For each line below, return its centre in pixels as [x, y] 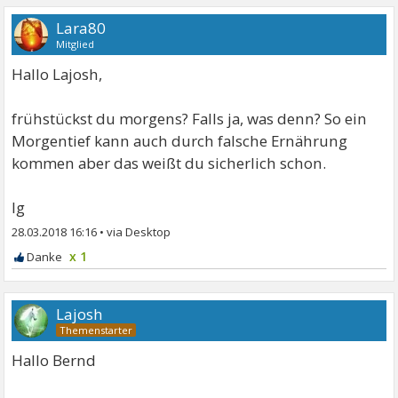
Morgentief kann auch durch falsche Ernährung [180, 141]
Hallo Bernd [54, 360]
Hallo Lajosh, [57, 74]
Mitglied [76, 44]
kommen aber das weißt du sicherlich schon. [169, 163]
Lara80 [81, 28]
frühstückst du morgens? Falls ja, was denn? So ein [190, 119]
